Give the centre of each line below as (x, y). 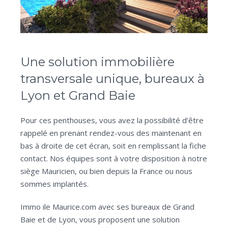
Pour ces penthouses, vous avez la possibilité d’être (112, 120)
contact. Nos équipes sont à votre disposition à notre (114, 158)
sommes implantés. (54, 184)
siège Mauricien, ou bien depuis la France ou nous (106, 171)
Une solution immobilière (97, 62)
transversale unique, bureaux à (112, 79)
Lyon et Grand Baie (78, 95)
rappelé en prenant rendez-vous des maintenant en (111, 133)
